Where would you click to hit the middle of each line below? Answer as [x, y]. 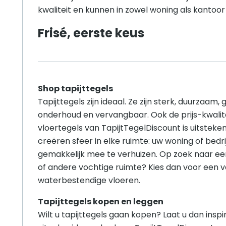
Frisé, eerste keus [91, 33]
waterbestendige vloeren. [89, 181]
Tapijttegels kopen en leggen [101, 202]
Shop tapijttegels [75, 89]
